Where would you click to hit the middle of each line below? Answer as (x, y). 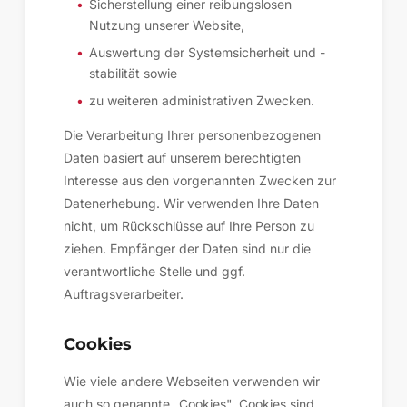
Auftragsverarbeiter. (124, 294)
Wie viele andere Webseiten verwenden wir (192, 381)
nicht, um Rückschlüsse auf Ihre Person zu (189, 226)
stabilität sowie (133, 73)
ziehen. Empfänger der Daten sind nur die (187, 248)
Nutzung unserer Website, (167, 25)
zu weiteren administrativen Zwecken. (202, 100)
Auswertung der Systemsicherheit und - (207, 52)
